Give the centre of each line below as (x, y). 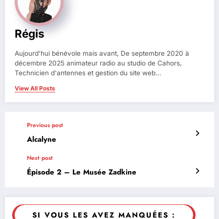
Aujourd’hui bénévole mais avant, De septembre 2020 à (102, 54)
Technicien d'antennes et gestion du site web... (88, 73)
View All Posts (35, 88)
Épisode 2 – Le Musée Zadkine (82, 172)
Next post (40, 158)
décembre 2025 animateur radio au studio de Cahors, (98, 63)
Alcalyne (42, 140)
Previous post (45, 125)
